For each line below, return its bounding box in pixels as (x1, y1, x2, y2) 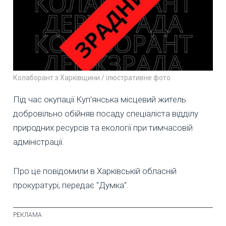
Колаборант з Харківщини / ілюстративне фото (13, 73, 171, 82)
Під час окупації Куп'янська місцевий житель (13, 94, 186, 104)
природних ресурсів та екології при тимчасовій (13, 122, 193, 133)
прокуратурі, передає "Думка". (13, 180, 129, 190)
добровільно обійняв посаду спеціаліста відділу (13, 108, 198, 119)
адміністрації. (13, 136, 64, 147)
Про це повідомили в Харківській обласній (13, 165, 177, 176)
